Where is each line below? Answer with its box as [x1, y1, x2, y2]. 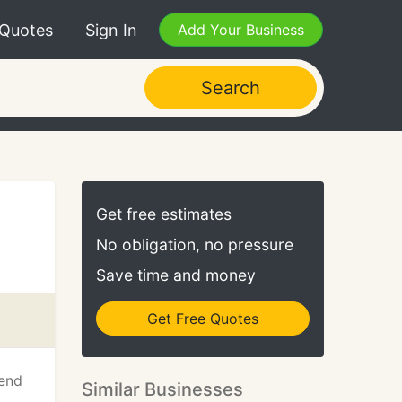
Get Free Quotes [147, 310, 258, 328]
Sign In [85, 20, 137, 39]
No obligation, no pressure [96, 235, 293, 254]
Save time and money [96, 266, 256, 284]
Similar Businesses [82, 379, 243, 400]
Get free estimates [96, 205, 232, 223]
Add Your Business [178, 21, 304, 39]
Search [200, 77, 260, 99]
